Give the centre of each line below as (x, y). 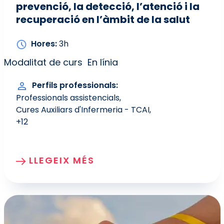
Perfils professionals (74, 85)
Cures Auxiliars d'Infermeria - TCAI (82, 109)
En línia (102, 62)
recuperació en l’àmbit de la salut (103, 20)
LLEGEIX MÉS (61, 160)
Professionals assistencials (67, 97)
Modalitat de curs (43, 62)
